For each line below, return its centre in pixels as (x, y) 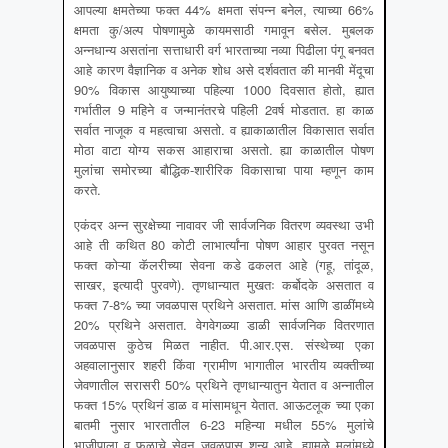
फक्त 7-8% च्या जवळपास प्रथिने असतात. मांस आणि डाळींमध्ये (224, 305)
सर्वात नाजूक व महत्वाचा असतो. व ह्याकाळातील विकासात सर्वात (224, 130)
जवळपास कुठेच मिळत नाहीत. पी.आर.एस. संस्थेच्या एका (224, 345)
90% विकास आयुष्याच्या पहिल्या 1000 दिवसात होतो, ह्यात (224, 90)
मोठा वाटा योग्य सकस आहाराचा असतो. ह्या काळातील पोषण (224, 150)
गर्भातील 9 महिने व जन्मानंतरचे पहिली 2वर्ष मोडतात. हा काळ (224, 110)
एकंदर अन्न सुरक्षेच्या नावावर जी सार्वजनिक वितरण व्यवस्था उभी (224, 225)
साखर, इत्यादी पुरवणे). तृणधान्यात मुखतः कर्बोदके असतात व (224, 285)
